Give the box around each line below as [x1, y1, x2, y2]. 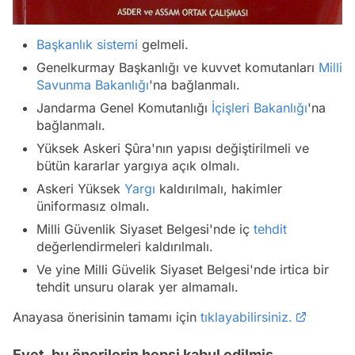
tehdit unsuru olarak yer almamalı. [36, 279, 239, 296]
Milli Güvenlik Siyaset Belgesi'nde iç [36, 221, 254, 238]
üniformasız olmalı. [36, 198, 150, 215]
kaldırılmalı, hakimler [155, 181, 282, 197]
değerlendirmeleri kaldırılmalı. [36, 239, 213, 255]
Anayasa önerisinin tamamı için [13, 309, 200, 326]
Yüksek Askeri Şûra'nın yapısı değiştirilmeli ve [36, 140, 309, 157]
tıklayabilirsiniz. [200, 309, 292, 326]
